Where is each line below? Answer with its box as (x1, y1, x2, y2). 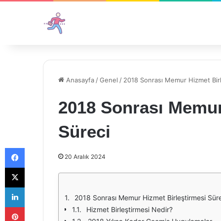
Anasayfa (64, 76, 94, 84)
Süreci (58, 122, 110, 141)
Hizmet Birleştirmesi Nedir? (86, 205, 173, 214)
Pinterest (24, 203, 52, 211)
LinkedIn (24, 183, 50, 191)
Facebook (24, 144, 54, 151)
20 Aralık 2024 (65, 153, 106, 160)
